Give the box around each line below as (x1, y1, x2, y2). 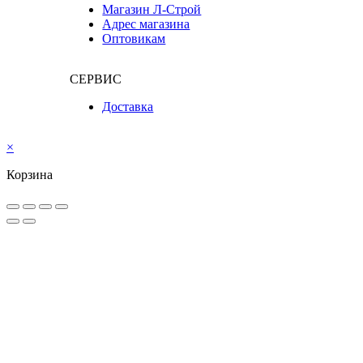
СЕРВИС (70, 72, 122, 87)
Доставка (102, 100, 154, 114)
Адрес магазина (102, 17, 190, 32)
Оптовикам (102, 32, 166, 46)
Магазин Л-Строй (102, 2, 202, 17)
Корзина (6, 168, 53, 182)
